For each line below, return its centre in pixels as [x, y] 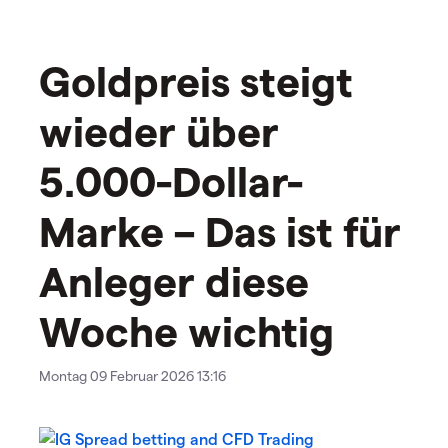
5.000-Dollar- [171, 180]
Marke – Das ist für [220, 230]
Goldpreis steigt [196, 80]
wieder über [159, 130]
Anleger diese [174, 280]
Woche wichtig [186, 330]
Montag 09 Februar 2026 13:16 [132, 376]
